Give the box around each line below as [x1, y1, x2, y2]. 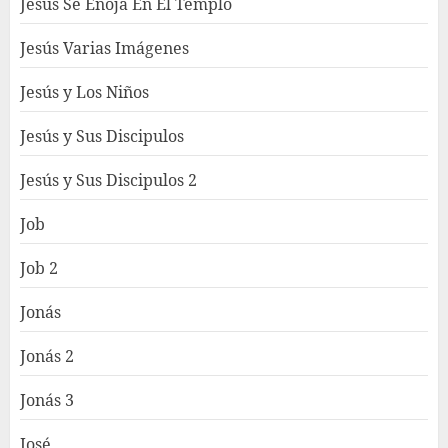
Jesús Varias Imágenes [20, 36, 189, 59]
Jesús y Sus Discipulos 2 [20, 168, 197, 191]
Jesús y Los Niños [20, 80, 149, 103]
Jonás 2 [20, 344, 74, 367]
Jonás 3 [20, 388, 74, 411]
